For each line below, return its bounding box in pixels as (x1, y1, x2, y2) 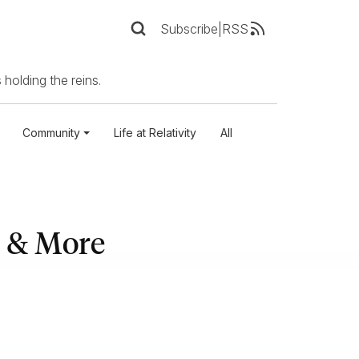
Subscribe (160, 20, 218, 37)
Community (22, 126, 80, 140)
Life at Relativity (113, 126, 196, 140)
